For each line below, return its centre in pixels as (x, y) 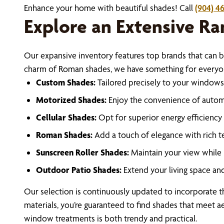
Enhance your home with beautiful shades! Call (109, 8)
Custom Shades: (66, 82)
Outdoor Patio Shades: (79, 170)
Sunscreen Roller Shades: (82, 152)
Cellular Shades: (66, 117)
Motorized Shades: (71, 100)
